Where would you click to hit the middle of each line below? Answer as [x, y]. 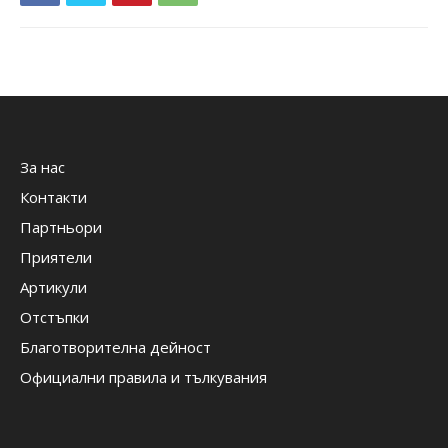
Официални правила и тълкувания [143, 377]
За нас [42, 167]
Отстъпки [54, 317]
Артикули [53, 287]
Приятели [56, 257]
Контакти [53, 197]
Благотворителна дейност [115, 347]
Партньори [61, 227]
